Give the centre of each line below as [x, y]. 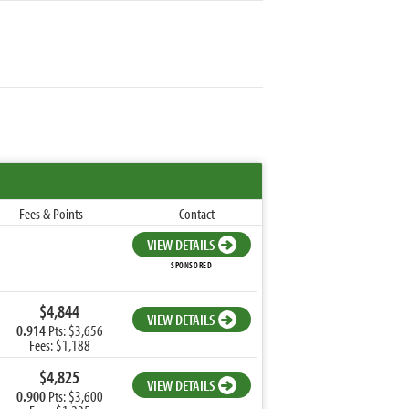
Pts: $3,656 [74, 330]
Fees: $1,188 [59, 344]
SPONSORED [191, 266]
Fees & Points [51, 213]
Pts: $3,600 [74, 395]
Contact [197, 213]
